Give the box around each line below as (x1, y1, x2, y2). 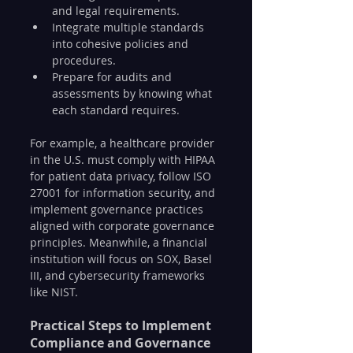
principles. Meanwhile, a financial (30, 234, 210, 250)
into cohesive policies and (52, 35, 191, 51)
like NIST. (30, 284, 78, 299)
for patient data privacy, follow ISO (30, 168, 214, 184)
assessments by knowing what (52, 85, 215, 101)
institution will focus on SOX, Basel (30, 251, 215, 266)
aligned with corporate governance (30, 217, 217, 233)
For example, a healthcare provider (30, 135, 217, 150)
